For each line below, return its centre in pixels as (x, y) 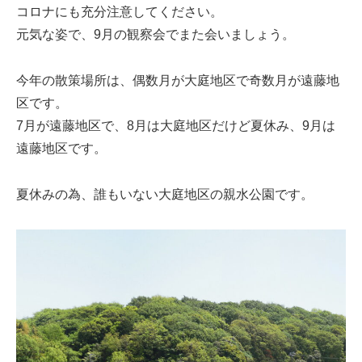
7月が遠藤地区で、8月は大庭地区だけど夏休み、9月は (176, 125)
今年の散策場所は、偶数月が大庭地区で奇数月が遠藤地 (178, 80)
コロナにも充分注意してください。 (120, 12)
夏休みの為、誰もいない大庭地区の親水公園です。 (165, 194)
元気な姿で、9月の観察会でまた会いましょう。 (156, 35)
